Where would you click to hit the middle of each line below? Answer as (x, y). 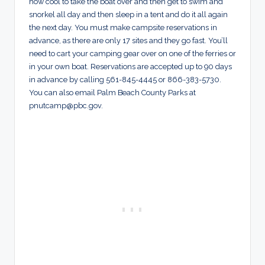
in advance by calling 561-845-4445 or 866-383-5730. (125, 80)
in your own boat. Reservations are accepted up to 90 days (130, 67)
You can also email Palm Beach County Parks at (112, 93)
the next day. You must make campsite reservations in (123, 28)
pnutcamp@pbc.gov (65, 106)
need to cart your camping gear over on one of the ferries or (132, 54)
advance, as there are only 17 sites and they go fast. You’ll (128, 41)
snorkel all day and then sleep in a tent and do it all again (128, 15)
